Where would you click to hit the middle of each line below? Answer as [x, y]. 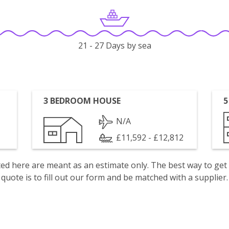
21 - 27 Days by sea [114, 46]
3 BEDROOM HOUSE [82, 101]
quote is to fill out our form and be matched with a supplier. [114, 177]
